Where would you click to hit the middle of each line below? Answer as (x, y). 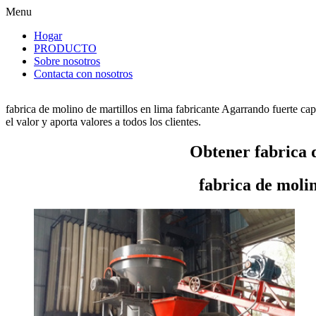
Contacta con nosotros (83, 74)
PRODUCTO (65, 48)
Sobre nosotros (67, 61)
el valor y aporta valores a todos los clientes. (103, 122)
